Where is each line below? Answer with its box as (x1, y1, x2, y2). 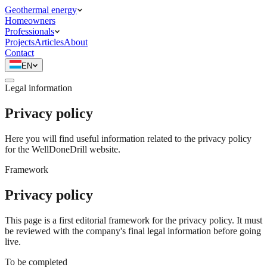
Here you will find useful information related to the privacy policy (5, 133, 252, 144)
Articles (35, 37, 64, 47)
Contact (5, 48, 34, 58)
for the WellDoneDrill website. (5, 144, 120, 154)
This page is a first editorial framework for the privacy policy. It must (5, 215, 262, 225)
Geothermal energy (5, 5, 77, 15)
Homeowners (5, 15, 55, 26)
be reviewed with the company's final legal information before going (5, 225, 261, 236)
